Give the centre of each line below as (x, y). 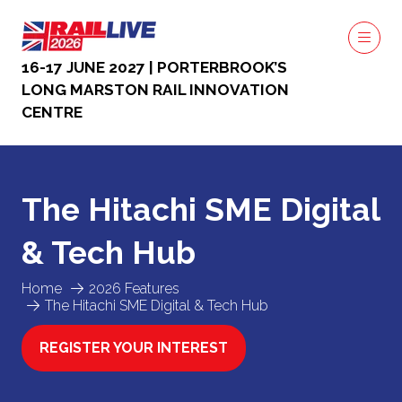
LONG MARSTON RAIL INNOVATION (155, 90)
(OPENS (66, 357)
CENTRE (52, 112)
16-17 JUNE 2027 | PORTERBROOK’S (154, 67)
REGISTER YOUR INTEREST (134, 348)
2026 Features (134, 288)
